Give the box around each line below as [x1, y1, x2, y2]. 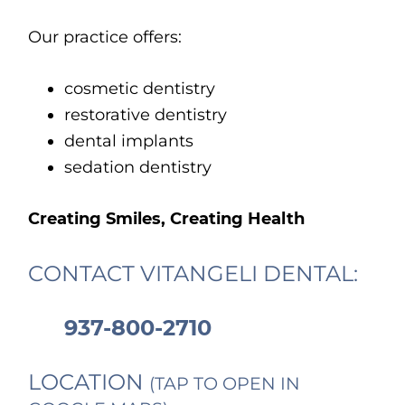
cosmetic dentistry [64, 79, 216, 99]
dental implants [64, 131, 194, 152]
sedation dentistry [64, 157, 212, 178]
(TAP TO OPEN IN [149, 372, 301, 395]
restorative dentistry [64, 105, 228, 126]
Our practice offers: [28, 27, 183, 48]
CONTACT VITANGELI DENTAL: [28, 260, 359, 287]
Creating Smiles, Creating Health [28, 209, 306, 230]
